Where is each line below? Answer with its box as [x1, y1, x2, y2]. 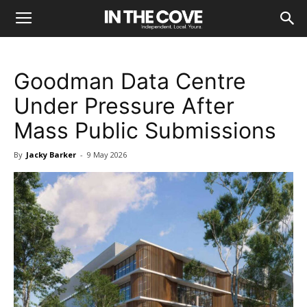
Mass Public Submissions [14, 117, 276, 144]
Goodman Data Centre [14, 68, 246, 95]
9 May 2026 [87, 149, 127, 160]
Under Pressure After [14, 93, 234, 119]
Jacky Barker [26, 149, 76, 160]
